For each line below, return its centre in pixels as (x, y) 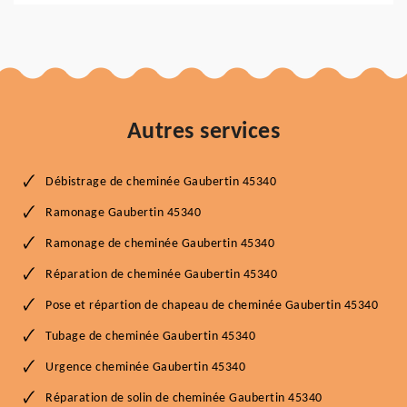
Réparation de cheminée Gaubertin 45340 (161, 275)
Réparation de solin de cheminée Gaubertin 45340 (184, 398)
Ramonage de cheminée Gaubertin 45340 (160, 244)
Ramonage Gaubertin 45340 (123, 213)
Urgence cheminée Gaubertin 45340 (145, 367)
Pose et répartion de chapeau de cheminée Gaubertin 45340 (212, 306)
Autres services (203, 132)
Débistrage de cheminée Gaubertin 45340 (161, 182)
